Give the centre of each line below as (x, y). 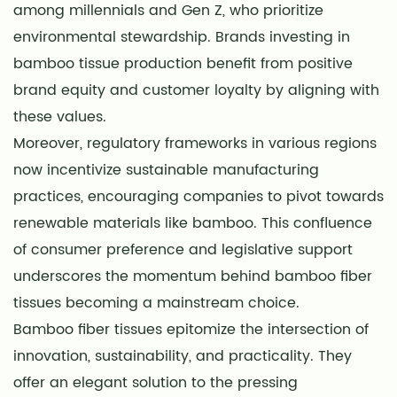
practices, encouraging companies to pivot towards (198, 196)
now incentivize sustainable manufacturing (166, 170)
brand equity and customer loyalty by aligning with (196, 90)
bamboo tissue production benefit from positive (183, 63)
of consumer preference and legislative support (183, 249)
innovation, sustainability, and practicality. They (183, 356)
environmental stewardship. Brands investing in (182, 37)
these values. (60, 117)
